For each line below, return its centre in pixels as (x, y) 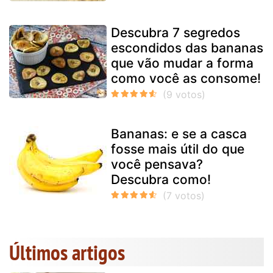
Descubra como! (161, 179)
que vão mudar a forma (182, 63)
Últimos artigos (67, 252)
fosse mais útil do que (178, 149)
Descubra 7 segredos (175, 32)
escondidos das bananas (187, 48)
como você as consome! (186, 78)
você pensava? (157, 164)
